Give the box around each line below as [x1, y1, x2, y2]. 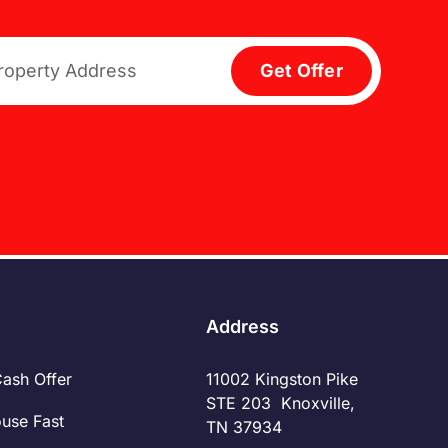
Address [206, 315, 280, 337]
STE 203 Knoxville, [206, 392, 356, 413]
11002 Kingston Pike [206, 368, 359, 389]
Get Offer [260, 60, 343, 82]
